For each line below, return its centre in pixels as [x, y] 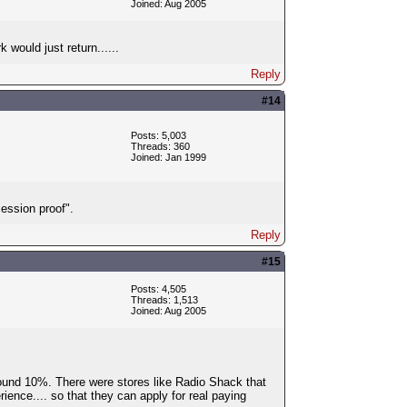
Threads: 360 [160, 146]
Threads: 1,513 [164, 299]
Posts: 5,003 [158, 135]
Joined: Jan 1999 [168, 157]
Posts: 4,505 [158, 288]
